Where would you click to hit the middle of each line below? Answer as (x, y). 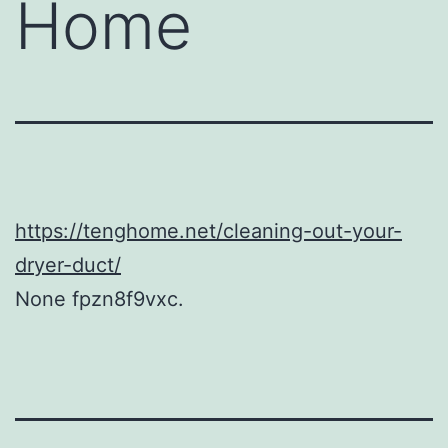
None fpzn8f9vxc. (99, 298)
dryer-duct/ (68, 264)
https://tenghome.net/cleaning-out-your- (208, 230)
